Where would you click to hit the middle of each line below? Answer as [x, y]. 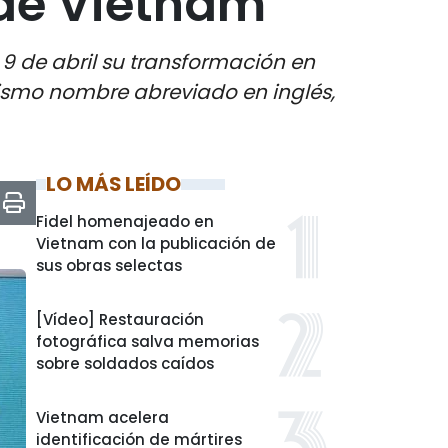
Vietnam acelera [102, 417]
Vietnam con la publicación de [156, 243]
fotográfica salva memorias [147, 341]
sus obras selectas [109, 265]
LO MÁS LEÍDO [113, 184]
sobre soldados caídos [125, 363]
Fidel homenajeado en [125, 221]
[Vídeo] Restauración [120, 319]
